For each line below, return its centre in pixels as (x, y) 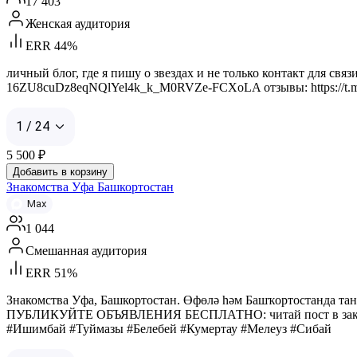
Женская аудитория (78, 23)
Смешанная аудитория (86, 250)
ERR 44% (51, 45)
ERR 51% (51, 273)
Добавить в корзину (60, 171)
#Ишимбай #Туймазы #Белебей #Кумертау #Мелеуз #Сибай (169, 328)
